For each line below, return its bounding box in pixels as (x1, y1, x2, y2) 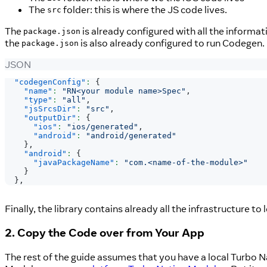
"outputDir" (24, 113, 76, 123)
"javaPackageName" (33, 158, 114, 167)
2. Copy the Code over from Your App (5, 225, 204, 240)
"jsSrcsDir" (24, 104, 76, 114)
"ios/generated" (67, 122, 138, 132)
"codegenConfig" (14, 77, 86, 87)
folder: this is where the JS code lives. (61, 3, 227, 15)
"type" (24, 95, 52, 105)
